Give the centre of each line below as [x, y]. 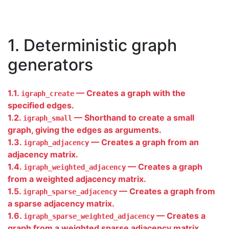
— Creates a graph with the [130, 93]
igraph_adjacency [56, 143]
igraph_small [48, 118]
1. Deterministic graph [92, 45]
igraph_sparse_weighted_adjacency [89, 216]
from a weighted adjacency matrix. [77, 179]
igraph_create [48, 94]
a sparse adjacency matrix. [61, 203]
